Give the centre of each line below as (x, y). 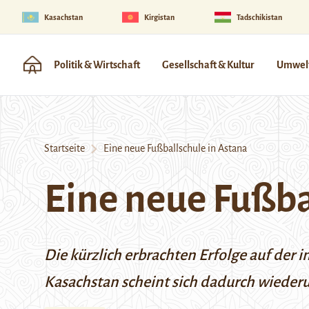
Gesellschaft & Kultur (208, 65)
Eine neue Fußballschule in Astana (172, 148)
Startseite (64, 148)
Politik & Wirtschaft (97, 65)
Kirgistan (160, 17)
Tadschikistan (259, 17)
